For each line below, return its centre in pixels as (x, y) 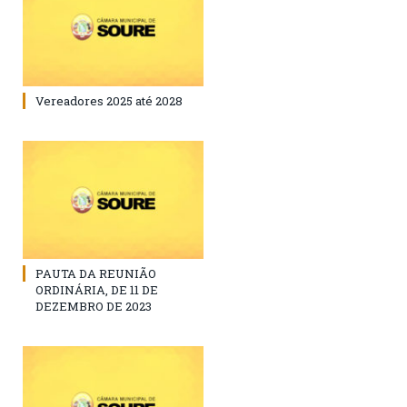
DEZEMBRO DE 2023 (94, 306)
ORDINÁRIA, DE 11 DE (97, 289)
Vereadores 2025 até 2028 (109, 100)
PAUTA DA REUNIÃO (96, 273)
